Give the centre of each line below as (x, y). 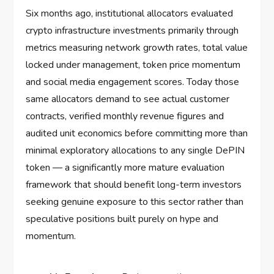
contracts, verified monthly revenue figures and (125, 117)
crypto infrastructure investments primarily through (132, 31)
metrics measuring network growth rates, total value (137, 48)
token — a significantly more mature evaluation (125, 168)
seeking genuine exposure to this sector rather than (135, 202)
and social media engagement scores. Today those (133, 82)
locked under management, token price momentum (133, 65)
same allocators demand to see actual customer (128, 99)
